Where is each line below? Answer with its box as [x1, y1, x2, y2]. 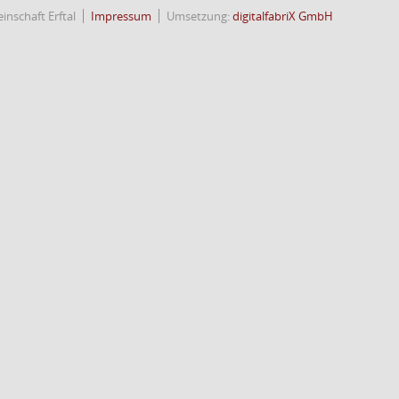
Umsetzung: [167, 8, 232, 24]
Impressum [91, 8, 151, 24]
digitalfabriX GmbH [232, 8, 333, 24]
